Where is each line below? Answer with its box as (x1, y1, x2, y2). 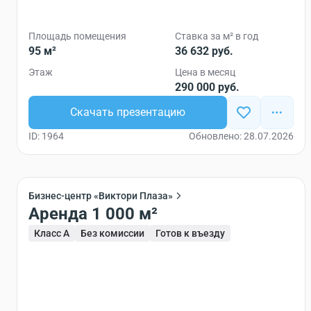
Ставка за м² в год (175, 31, 258, 42)
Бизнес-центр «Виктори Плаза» (28, 190, 173, 201)
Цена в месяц (175, 67, 235, 78)
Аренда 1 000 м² (92, 204, 158, 224)
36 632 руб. (175, 44, 233, 58)
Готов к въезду (155, 228, 225, 239)
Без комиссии (81, 228, 144, 239)
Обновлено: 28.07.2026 (189, 131, 294, 142)
